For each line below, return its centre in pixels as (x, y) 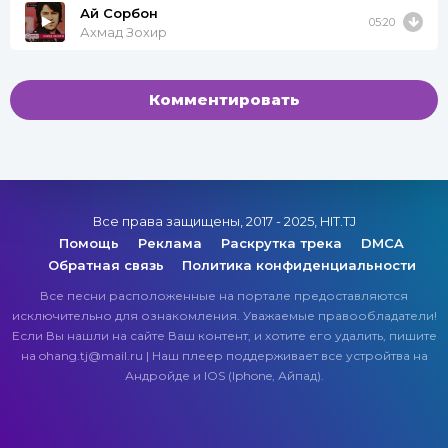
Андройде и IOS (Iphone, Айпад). (224, 376)
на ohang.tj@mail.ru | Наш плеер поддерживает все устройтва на (224, 356)
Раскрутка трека (283, 243)
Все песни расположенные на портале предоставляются (224, 296)
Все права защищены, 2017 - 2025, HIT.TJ (224, 221)
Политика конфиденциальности (298, 265)
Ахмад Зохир (123, 31)
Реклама (172, 243)
